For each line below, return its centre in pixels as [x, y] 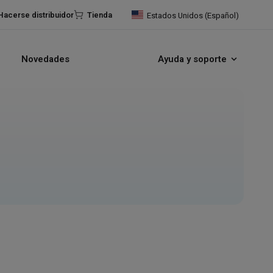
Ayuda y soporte [192, 59]
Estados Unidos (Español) [193, 15]
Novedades [45, 59]
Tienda [100, 15]
